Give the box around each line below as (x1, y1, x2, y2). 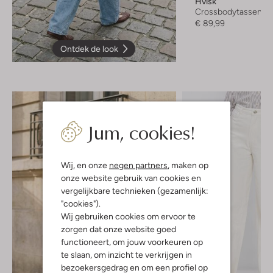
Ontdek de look (60, 43, 119, 54)
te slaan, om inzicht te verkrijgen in (61, 249, 192, 259)
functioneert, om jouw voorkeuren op (61, 236, 203, 246)
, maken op (168, 160, 208, 169)
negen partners (109, 160, 168, 169)
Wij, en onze (61, 160, 109, 169)
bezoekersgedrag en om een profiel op (61, 262, 208, 272)
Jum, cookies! (87, 118, 195, 145)
